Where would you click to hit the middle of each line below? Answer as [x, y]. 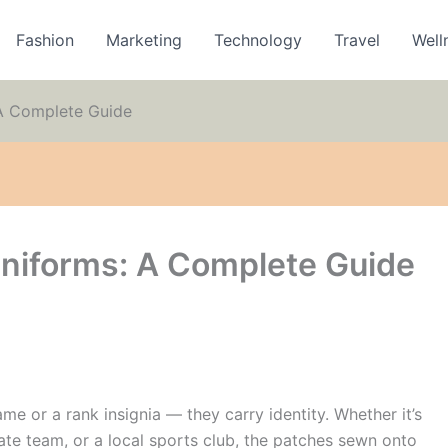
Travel [357, 40]
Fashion [45, 40]
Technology [258, 40]
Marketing [144, 40]
